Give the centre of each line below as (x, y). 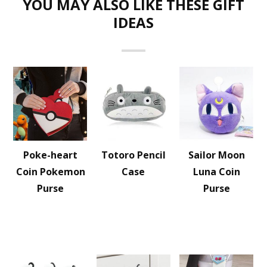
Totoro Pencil (133, 155)
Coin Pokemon (50, 172)
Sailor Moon (216, 155)
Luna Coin (216, 172)
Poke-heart (51, 155)
